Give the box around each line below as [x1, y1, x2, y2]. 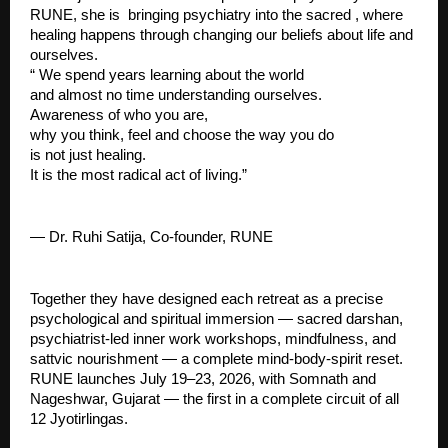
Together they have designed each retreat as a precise [30, 291, 383, 308]
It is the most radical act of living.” [30, 167, 247, 184]
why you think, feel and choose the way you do [30, 127, 334, 144]
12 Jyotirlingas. [30, 411, 128, 428]
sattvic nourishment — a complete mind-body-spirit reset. [30, 351, 403, 368]
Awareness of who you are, [30, 107, 208, 124]
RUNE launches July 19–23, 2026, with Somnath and [30, 371, 376, 388]
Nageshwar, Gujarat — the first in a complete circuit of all [30, 391, 399, 408]
